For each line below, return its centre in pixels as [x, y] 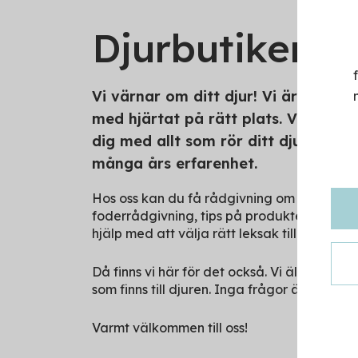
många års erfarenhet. [174, 163]
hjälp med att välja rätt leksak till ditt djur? [224, 233]
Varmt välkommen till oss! [169, 327]
